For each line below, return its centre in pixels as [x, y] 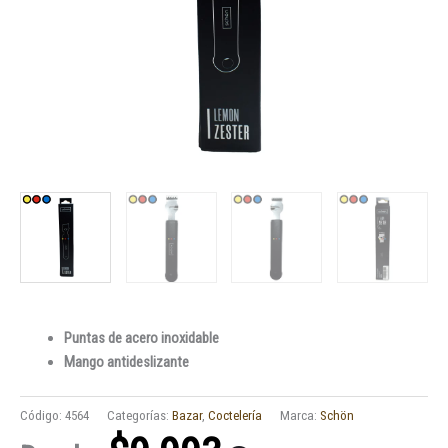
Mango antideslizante [126, 362]
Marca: [300, 415]
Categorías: [138, 415]
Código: [42, 415]
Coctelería [235, 415]
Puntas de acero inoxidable [141, 338]
